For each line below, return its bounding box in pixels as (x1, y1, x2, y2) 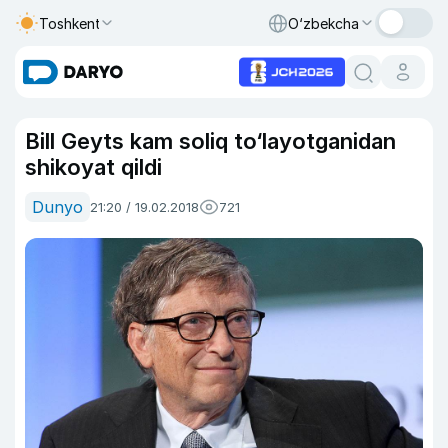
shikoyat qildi (25, 154, 162, 180)
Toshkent (39, 14, 101, 32)
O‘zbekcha (288, 14, 359, 32)
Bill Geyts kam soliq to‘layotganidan (25, 128, 396, 154)
